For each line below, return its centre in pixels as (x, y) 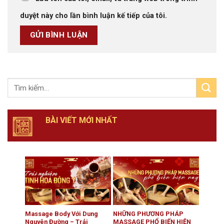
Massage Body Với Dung (61, 213)
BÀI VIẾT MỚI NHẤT (81, 120)
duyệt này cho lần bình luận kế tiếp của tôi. (93, 16)
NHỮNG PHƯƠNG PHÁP (148, 213)
